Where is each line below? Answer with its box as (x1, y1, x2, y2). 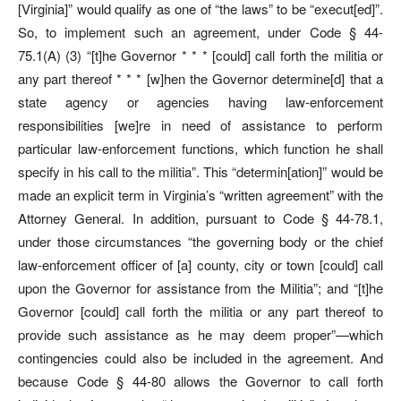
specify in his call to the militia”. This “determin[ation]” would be (18, 161, 383, 181)
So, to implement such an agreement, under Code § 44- (18, 21, 383, 41)
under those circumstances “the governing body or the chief (18, 231, 383, 251)
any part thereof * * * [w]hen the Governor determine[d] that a (18, 68, 383, 88)
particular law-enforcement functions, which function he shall (18, 138, 383, 158)
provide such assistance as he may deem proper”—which (18, 324, 383, 344)
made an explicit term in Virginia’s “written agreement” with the (18, 184, 383, 204)
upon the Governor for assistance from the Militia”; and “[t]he (18, 277, 383, 297)
